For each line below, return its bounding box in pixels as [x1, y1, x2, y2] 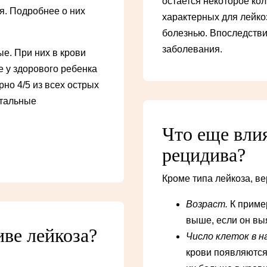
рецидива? [162, 144, 246, 166]
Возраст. [186, 199, 228, 210]
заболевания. [162, 44, 222, 55]
